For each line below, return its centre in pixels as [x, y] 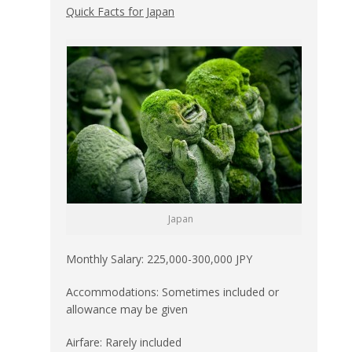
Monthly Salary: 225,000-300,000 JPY [159, 258]
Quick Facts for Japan [120, 11]
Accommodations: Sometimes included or [172, 291]
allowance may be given [127, 309]
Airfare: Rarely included [124, 342]
